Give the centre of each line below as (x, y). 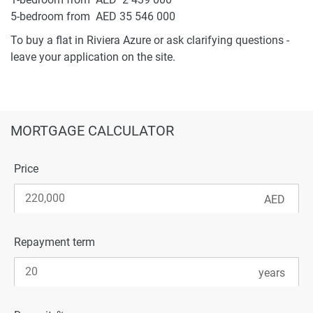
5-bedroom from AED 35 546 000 (93, 16)
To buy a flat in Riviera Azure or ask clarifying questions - (150, 40)
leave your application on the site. (93, 57)
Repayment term (54, 242)
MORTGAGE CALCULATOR (92, 130)
